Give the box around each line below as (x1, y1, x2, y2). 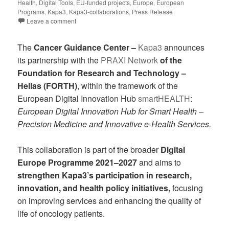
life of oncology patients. (17, 208, 105, 220)
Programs (17, 7, 45, 16)
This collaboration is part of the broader (17, 144, 161, 156)
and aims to (137, 156, 181, 169)
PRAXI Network (101, 54, 158, 66)
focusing (170, 182, 203, 194)
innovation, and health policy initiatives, (17, 182, 171, 194)
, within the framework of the (77, 79, 178, 91)
